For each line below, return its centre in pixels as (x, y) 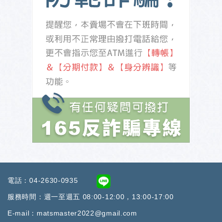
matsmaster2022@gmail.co (84, 213)
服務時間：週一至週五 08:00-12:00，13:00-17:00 (91, 197)
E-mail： (22, 213)
